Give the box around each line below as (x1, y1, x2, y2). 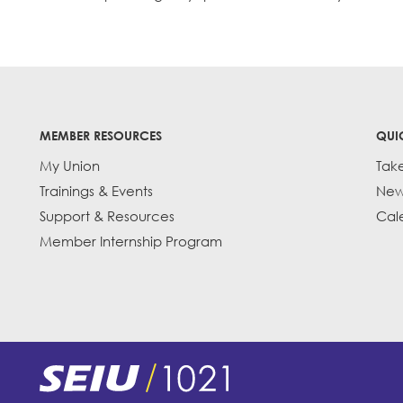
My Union (40, 157, 100, 175)
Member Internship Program (40, 233, 222, 250)
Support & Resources (40, 208, 175, 225)
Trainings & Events (40, 183, 153, 200)
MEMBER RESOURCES (40, 128, 162, 144)
